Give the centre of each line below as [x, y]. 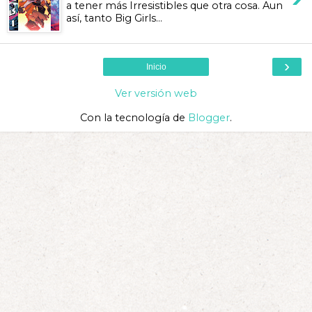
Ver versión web [156, 93]
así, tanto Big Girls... [115, 18]
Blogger [209, 117]
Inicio [156, 67]
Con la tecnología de [134, 117]
